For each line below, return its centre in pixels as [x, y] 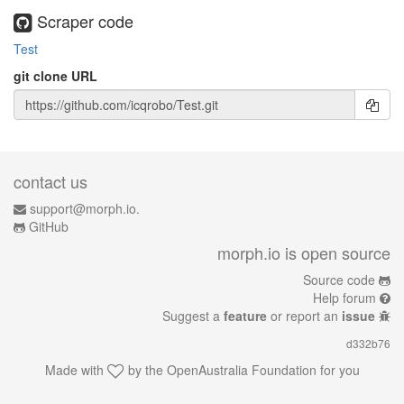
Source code [339, 280]
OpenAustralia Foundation [241, 370]
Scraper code [83, 21]
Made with [76, 370]
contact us [50, 181]
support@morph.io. [85, 208]
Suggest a [193, 316]
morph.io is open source [304, 252]
